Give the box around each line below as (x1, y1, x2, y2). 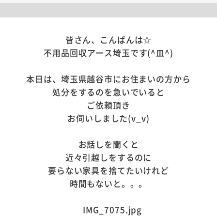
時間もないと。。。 (69, 177, 148, 189)
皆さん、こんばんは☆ (65, 33, 152, 46)
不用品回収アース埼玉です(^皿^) (44, 46, 173, 59)
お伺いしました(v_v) (67, 111, 150, 124)
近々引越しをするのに (65, 151, 152, 163)
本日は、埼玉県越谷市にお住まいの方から (26, 72, 191, 85)
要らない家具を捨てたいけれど (48, 164, 169, 176)
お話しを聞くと (78, 138, 139, 150)
